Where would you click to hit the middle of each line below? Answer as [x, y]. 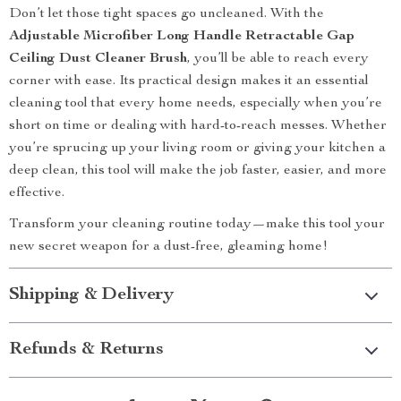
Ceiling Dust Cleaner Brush [98, 59]
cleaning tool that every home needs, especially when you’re [196, 104]
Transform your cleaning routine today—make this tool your [197, 225]
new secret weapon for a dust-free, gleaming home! [168, 247]
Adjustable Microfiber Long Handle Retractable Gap [182, 37]
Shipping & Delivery [91, 295]
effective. [37, 193]
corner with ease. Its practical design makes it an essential [189, 81]
